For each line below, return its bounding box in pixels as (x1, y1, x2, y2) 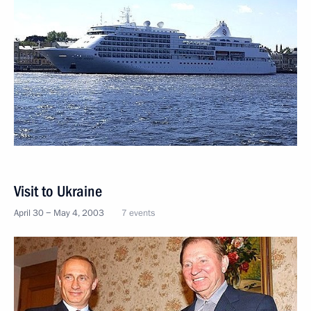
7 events (121, 207, 155, 220)
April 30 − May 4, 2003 (14, 207, 104, 220)
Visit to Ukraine (14, 183, 102, 201)
